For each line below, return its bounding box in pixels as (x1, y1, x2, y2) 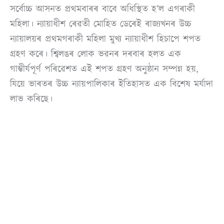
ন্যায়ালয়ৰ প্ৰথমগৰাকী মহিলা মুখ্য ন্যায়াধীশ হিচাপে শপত (10, 32, 200, 45)
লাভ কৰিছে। (10, 92, 52, 105)
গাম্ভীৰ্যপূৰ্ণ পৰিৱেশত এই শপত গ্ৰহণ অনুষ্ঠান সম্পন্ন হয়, (10, 62, 198, 75)
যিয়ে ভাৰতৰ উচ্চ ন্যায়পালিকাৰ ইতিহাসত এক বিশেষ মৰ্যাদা (10, 77, 213, 90)
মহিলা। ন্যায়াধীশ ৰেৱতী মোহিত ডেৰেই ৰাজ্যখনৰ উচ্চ (10, 17, 191, 30)
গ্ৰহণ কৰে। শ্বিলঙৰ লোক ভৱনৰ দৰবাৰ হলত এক (10, 47, 181, 60)
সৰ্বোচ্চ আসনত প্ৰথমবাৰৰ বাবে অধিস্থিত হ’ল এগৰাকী (10, 2, 195, 15)
